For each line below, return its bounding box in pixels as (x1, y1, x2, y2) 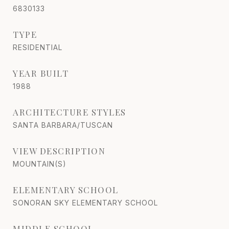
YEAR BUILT (13, 67, 68, 79)
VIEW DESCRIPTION (13, 145, 105, 156)
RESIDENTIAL (13, 42, 62, 52)
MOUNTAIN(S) (13, 159, 66, 168)
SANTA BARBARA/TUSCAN (13, 120, 113, 129)
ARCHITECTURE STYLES (13, 106, 126, 118)
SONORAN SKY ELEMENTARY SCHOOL (13, 198, 158, 207)
